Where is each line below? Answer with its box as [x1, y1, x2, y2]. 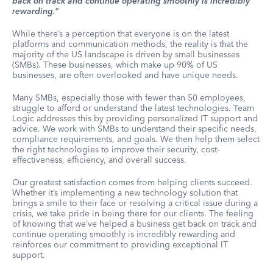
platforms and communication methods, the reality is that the [12, 38, 248, 50]
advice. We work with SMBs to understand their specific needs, [12, 123, 257, 135]
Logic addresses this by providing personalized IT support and [12, 113, 258, 124]
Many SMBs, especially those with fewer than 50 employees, [12, 92, 246, 104]
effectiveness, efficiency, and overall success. [12, 154, 186, 166]
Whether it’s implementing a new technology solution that [12, 187, 238, 199]
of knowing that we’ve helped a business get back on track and [12, 218, 257, 230]
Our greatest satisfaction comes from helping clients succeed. [12, 177, 252, 188]
